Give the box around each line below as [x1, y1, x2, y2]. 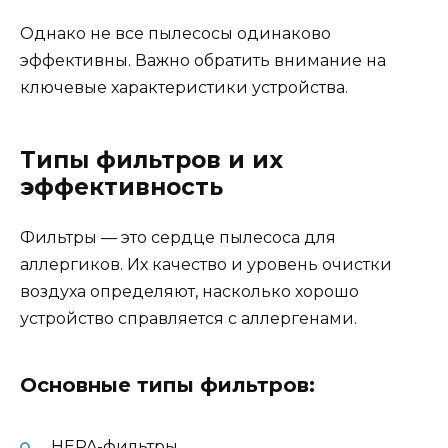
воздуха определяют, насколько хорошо [20, 281, 359, 301]
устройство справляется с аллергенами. [20, 308, 357, 328]
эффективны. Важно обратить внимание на [20, 50, 386, 70]
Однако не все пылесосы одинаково [20, 23, 331, 43]
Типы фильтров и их [20, 145, 283, 174]
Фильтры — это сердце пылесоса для [20, 227, 336, 247]
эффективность [20, 172, 223, 201]
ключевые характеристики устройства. [20, 77, 348, 97]
